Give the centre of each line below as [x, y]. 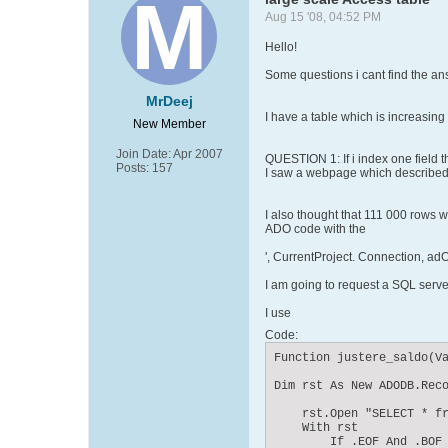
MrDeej [169, 101]
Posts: [132, 168]
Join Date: [143, 154]
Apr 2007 [197, 154]
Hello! [281, 47]
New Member [169, 124]
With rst [316, 428]
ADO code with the [315, 229]
